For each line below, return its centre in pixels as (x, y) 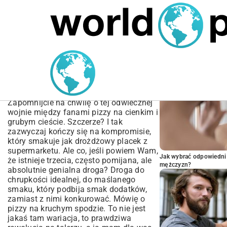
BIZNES (113, 51)
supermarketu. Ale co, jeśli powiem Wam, (83, 151)
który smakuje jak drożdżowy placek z (78, 141)
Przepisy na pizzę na (66, 62)
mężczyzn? (176, 165)
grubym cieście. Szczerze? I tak (65, 122)
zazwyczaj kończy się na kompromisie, (79, 131)
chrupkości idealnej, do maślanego (72, 180)
